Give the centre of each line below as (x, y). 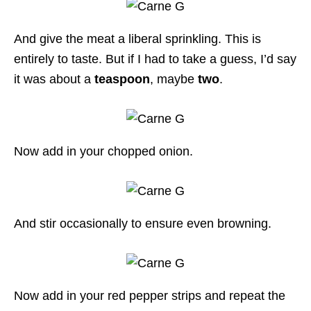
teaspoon (122, 79)
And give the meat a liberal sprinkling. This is (137, 39)
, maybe (174, 79)
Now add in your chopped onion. (103, 152)
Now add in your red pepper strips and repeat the (150, 296)
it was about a (54, 79)
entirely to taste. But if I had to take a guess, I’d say (155, 59)
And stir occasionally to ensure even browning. (143, 224)
